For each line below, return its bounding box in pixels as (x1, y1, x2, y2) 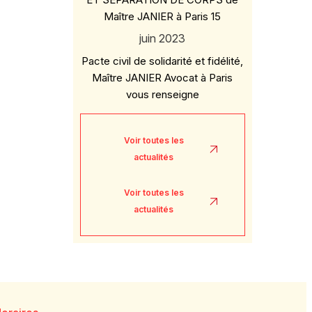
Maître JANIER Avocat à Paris (92, 71, 233, 84)
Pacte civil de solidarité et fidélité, (81, 54, 244, 68)
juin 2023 (139, 31, 186, 45)
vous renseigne (125, 88, 199, 101)
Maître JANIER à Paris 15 (104, 10, 221, 23)
